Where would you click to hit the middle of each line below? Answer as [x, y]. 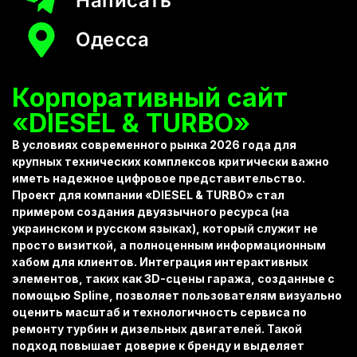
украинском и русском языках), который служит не [165, 228]
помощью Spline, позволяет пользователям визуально [177, 295]
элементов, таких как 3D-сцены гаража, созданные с [173, 278]
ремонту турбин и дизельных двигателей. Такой [157, 328]
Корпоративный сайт [150, 97]
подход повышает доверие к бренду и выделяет [158, 345]
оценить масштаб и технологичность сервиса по [159, 312]
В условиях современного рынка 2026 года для [154, 144]
